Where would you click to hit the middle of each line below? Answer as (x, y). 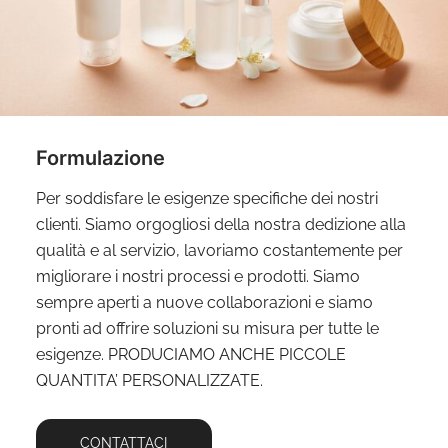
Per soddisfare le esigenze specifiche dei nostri (206, 199)
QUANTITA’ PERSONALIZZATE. (149, 381)
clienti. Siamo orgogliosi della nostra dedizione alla (220, 225)
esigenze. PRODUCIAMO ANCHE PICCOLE (190, 355)
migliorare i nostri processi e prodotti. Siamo (197, 277)
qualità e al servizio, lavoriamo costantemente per (219, 251)
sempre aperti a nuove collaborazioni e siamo (204, 303)
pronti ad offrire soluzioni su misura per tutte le (207, 329)
